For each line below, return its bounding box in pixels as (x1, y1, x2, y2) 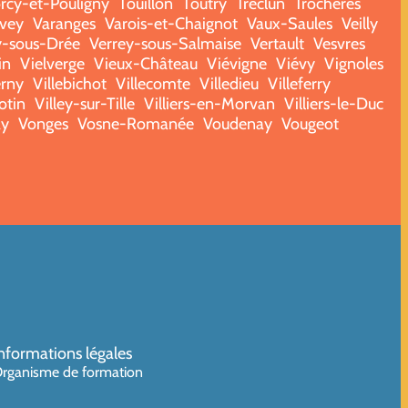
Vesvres (313, 33, 365, 54)
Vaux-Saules (246, 13, 332, 34)
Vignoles (323, 53, 383, 74)
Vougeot (281, 113, 339, 134)
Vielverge (19, 53, 85, 74)
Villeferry (268, 73, 331, 94)
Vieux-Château (93, 53, 198, 74)
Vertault (250, 33, 304, 54)
